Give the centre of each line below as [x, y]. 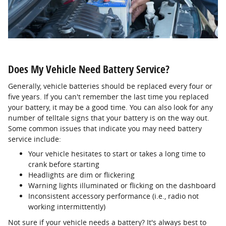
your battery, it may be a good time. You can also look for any [110, 107]
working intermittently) [67, 207]
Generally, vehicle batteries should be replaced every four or [110, 86]
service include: [35, 139]
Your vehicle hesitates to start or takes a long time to [117, 154]
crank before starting [64, 164]
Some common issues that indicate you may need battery [105, 129]
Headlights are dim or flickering [81, 175]
